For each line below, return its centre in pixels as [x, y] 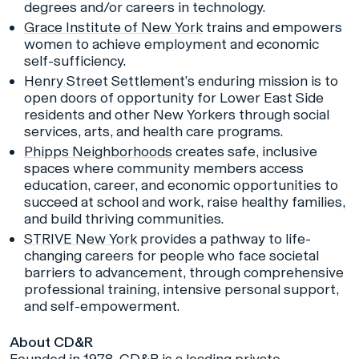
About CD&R [51, 343]
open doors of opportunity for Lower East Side [174, 98]
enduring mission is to [266, 81]
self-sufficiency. [75, 61]
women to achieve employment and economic [171, 44]
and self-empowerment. [102, 307]
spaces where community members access [164, 169]
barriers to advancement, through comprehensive [184, 273]
